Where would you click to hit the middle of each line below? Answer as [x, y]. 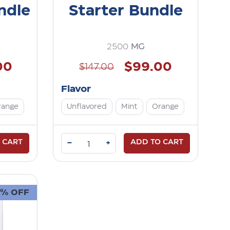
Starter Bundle [126, 11]
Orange [166, 107]
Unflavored [87, 107]
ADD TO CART [157, 142]
